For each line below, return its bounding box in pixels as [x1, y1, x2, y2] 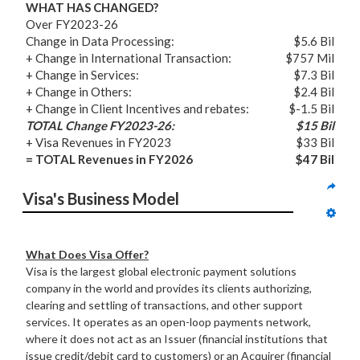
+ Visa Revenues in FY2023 [26, 135, 171, 149]
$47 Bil [296, 152, 334, 166]
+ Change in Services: [26, 67, 139, 82]
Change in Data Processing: [26, 34, 174, 48]
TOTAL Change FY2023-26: [26, 118, 174, 133]
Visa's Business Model [22, 189, 179, 208]
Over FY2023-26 [26, 17, 118, 31]
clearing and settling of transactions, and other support [26, 298, 303, 312]
